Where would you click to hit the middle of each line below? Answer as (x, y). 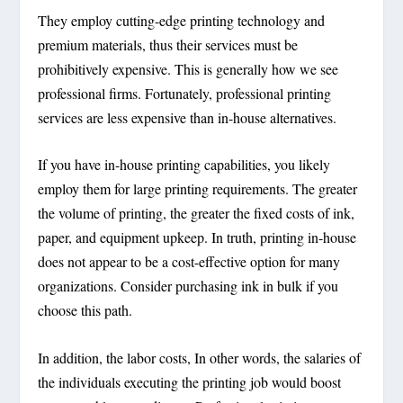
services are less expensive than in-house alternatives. (188, 117)
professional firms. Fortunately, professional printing (185, 93)
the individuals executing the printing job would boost (190, 382)
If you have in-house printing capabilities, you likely (184, 165)
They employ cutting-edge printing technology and (182, 20)
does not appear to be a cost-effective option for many (189, 262)
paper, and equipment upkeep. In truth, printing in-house (197, 237)
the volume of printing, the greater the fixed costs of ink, (197, 213)
